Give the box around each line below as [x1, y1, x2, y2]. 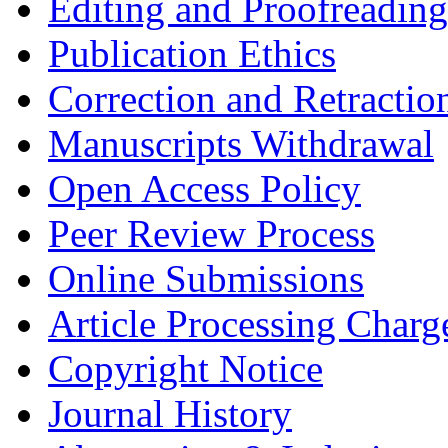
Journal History [48, 391, 292, 435]
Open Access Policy [48, 166, 361, 210]
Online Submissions [48, 256, 364, 300]
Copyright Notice [48, 346, 323, 390]
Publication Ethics [48, 31, 336, 75]
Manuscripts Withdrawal [48, 121, 434, 165]
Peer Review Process [48, 211, 375, 255]
